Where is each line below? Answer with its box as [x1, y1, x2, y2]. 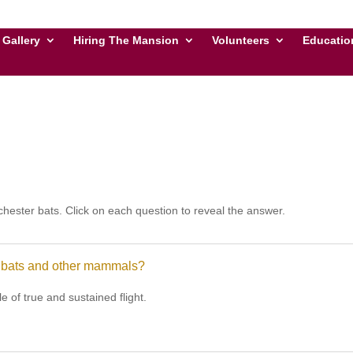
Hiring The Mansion [73, 34, 180, 46]
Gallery [2, 34, 41, 46]
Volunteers [212, 34, 270, 46]
